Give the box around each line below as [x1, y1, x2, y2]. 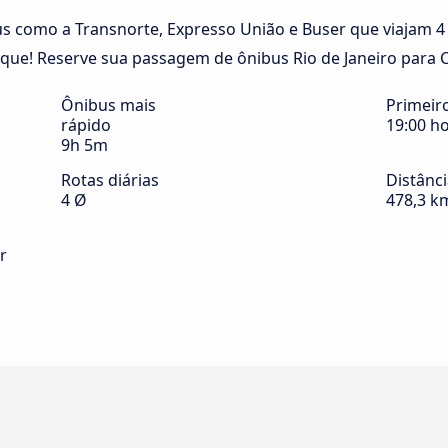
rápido [61, 114, 111, 137]
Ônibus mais [61, 94, 156, 117]
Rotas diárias [61, 169, 159, 192]
